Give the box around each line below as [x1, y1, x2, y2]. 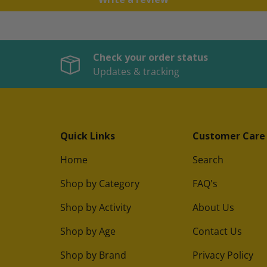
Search [193, 153, 223, 167]
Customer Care [193, 129, 265, 143]
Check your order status [92, 51, 208, 64]
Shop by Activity [60, 201, 131, 215]
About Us [193, 201, 234, 215]
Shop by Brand [60, 249, 126, 262]
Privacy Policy [193, 249, 253, 262]
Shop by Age [60, 225, 116, 238]
